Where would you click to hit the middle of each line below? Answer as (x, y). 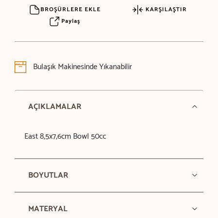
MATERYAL (48, 209)
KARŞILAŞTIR (165, 9)
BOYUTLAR (48, 175)
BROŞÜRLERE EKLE (71, 9)
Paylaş (70, 21)
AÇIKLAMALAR (54, 107)
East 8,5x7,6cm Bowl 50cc (65, 136)
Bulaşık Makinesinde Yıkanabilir (81, 67)
